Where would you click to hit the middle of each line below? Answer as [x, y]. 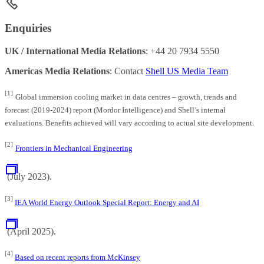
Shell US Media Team [187, 71]
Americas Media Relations [57, 71]
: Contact [128, 71]
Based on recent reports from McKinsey [77, 257]
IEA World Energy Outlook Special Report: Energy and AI [107, 202]
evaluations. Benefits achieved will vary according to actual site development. [129, 123]
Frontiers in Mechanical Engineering [74, 148]
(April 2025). [30, 231]
